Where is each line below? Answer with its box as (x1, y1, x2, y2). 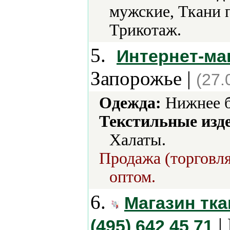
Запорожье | (90, 67, 196, 89)
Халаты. (109, 131, 166, 149)
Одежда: (99, 94, 161, 112)
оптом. (109, 168, 156, 186)
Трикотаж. (109, 21, 181, 39)
